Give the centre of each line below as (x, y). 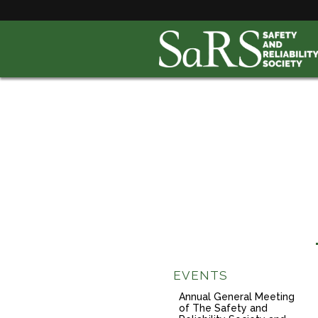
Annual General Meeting (237, 297)
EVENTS (201, 275)
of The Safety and (223, 308)
